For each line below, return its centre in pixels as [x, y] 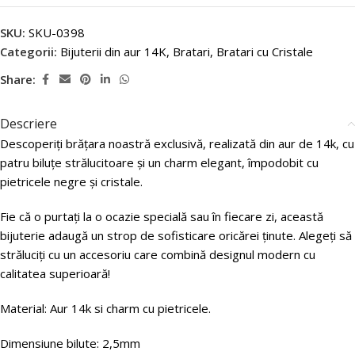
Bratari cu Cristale [265, 51]
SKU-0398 [57, 32]
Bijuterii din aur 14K [113, 51]
